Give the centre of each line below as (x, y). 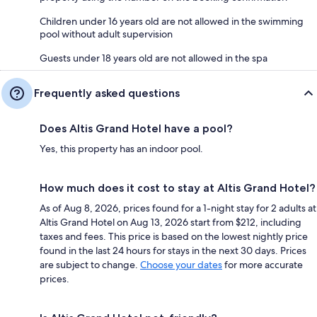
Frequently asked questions (107, 93)
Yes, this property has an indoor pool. (121, 149)
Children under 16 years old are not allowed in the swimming (172, 22)
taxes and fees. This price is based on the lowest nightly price (174, 237)
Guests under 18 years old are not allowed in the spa (154, 58)
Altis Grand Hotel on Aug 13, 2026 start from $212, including (171, 223)
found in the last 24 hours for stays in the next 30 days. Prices (173, 251)
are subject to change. (90, 265)
